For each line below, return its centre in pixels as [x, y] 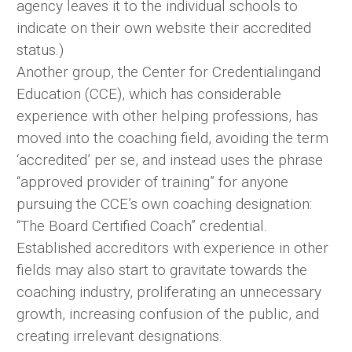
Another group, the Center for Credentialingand [169, 72]
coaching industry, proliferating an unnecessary [169, 292]
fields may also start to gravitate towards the [162, 270]
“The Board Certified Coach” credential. [142, 226]
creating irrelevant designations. [119, 336]
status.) [40, 50]
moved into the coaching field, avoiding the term [172, 138]
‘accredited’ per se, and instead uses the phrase [170, 160]
